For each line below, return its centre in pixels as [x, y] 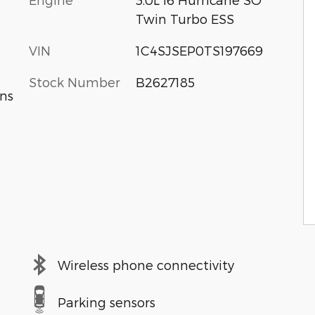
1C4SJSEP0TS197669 [199, 50]
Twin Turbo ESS [185, 19]
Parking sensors [107, 302]
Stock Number [75, 82]
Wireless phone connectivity [146, 264]
